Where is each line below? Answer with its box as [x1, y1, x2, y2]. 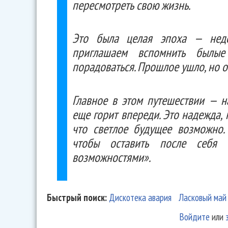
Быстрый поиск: [47, 191, 109, 204]
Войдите [179, 210, 210, 223]
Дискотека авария [109, 191, 172, 204]
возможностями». [72, 149, 151, 165]
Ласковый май [179, 191, 227, 204]
